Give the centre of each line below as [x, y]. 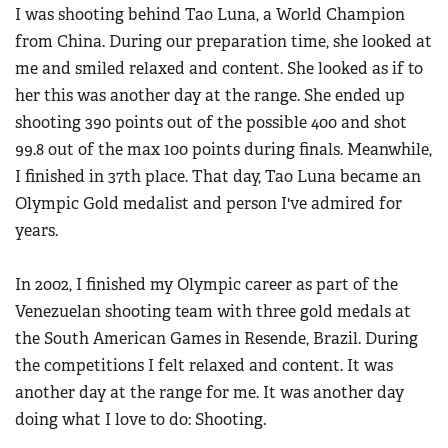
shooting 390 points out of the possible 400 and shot [211, 123]
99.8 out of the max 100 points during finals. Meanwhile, [223, 150]
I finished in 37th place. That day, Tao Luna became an [218, 177]
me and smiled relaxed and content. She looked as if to [219, 69]
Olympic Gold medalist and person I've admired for [208, 204]
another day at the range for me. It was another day [209, 393]
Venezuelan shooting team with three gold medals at [213, 312]
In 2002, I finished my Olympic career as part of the [206, 285]
